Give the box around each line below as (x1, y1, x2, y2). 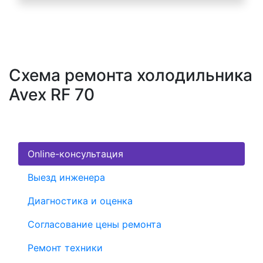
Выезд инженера (28, 171, 105, 184)
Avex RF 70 (9, 85, 95, 105)
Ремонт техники (28, 242, 103, 254)
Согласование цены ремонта (28, 218, 161, 231)
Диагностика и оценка (28, 195, 133, 207)
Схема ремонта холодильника (9, 65, 252, 86)
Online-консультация (28, 148, 123, 160)
